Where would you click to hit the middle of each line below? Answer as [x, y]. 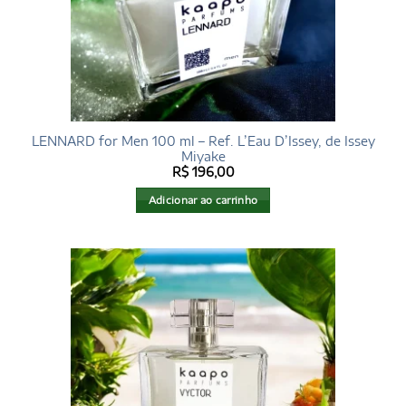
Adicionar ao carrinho [203, 200]
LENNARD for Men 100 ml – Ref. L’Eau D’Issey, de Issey [203, 140]
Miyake [203, 156]
